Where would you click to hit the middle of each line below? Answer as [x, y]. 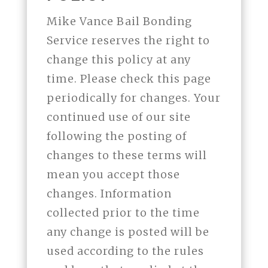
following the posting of [116, 136]
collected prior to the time [123, 213]
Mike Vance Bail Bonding [119, 22]
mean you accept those [113, 175]
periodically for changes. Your [133, 98]
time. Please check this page [129, 79]
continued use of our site [118, 117]
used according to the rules [125, 251]
